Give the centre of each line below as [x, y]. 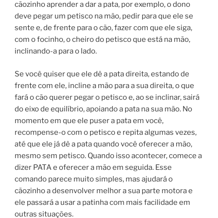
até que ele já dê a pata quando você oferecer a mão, [103, 144]
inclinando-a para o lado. [56, 51]
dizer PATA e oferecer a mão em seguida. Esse [93, 167]
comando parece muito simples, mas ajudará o [94, 179]
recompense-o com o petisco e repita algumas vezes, [106, 132]
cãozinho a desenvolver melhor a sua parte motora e [104, 191]
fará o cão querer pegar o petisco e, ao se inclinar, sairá [107, 97]
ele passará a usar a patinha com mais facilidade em [102, 202]
